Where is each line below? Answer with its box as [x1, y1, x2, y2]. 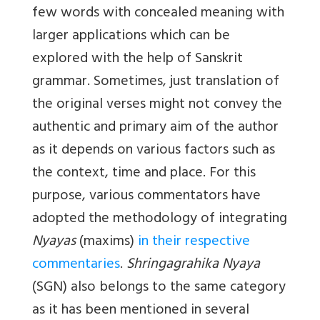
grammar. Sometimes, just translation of [32, 69, 279, 96]
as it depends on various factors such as [32, 138, 275, 165]
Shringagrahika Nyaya [126, 252, 260, 279]
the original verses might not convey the [32, 92, 282, 119]
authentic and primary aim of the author [32, 115, 279, 142]
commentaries [32, 252, 120, 279]
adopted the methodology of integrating [32, 206, 287, 234]
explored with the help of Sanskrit [32, 46, 243, 74]
